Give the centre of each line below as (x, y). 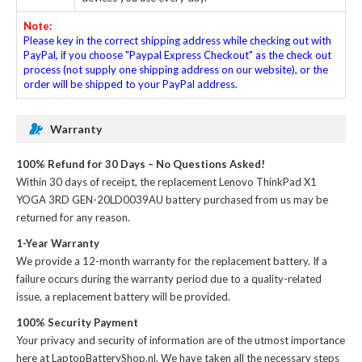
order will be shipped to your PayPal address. (130, 84)
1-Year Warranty (58, 243)
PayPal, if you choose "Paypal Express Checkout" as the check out (177, 55)
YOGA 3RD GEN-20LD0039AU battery (109, 199)
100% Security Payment (77, 322)
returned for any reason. (73, 217)
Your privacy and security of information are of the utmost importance (181, 340)
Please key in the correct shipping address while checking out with (177, 40)
